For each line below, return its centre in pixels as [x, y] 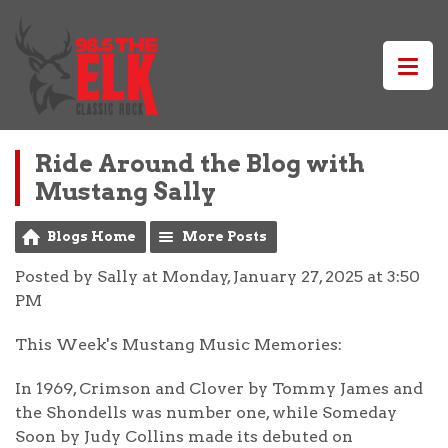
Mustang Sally [125, 191]
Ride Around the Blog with [200, 163]
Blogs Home [91, 236]
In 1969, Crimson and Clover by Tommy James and [219, 388]
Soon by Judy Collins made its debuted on [184, 436]
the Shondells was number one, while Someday [206, 412]
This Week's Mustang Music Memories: [178, 344]
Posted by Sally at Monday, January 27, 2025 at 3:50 [217, 276]
